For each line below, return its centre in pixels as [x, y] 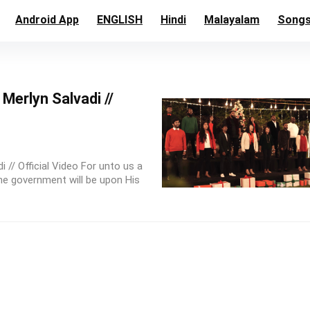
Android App [47, 20]
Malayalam [232, 20]
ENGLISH [120, 20]
